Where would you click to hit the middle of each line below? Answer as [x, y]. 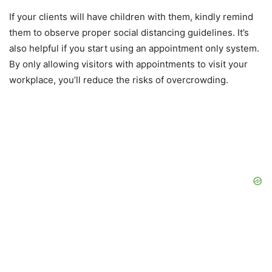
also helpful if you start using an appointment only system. [134, 49]
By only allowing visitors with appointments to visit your [128, 64]
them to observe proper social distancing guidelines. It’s [129, 33]
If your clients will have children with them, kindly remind [131, 17]
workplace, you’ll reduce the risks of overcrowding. [119, 80]
